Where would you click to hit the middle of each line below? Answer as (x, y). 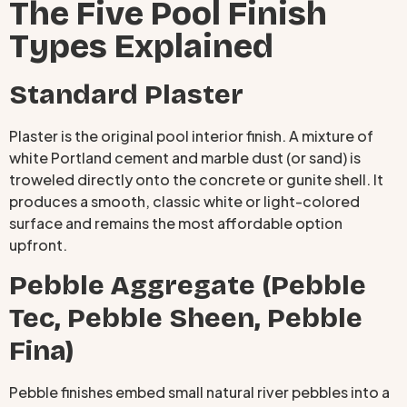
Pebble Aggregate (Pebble (188, 286)
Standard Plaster (126, 94)
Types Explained (141, 46)
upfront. (38, 244)
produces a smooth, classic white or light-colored (184, 201)
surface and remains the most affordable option (176, 223)
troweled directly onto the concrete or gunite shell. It (196, 179)
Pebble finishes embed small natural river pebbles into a (199, 392)
